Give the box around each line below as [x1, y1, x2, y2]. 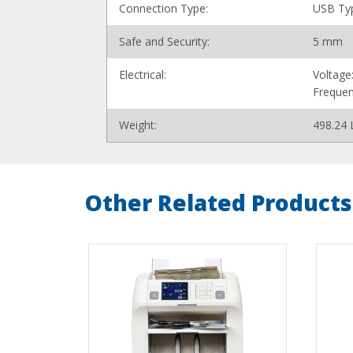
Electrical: [119, 67, 167, 82]
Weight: [119, 117, 158, 132]
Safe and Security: [119, 34, 210, 49]
